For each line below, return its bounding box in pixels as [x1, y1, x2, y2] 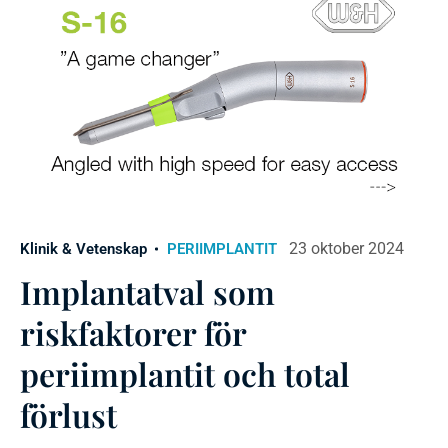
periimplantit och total [20, 352, 350, 396]
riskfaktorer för [20, 311, 246, 355]
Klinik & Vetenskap [20, 240, 147, 259]
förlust [20, 393, 117, 437]
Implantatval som [20, 270, 275, 314]
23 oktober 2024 [289, 239, 404, 259]
